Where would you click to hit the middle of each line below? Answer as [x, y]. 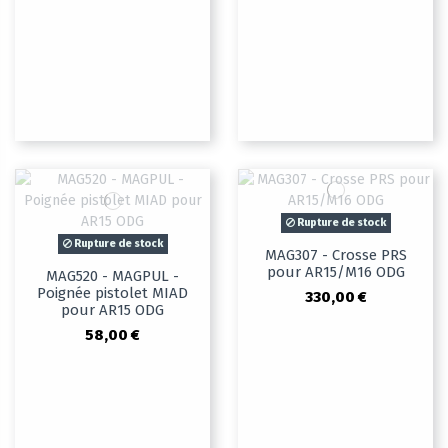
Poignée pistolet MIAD [112, 293]
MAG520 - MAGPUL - [112, 276]
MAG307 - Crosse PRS [335, 255]
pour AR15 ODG [112, 310]
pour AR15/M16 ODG [335, 272]
